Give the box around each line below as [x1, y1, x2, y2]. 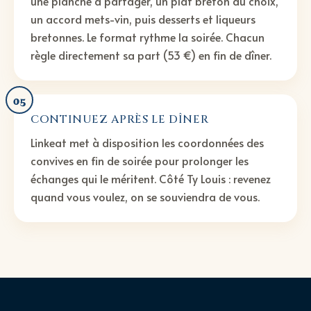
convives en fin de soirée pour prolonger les [31, 153, 249, 169]
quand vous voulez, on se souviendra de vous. [31, 189, 260, 205]
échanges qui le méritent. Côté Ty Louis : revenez [31, 171, 271, 187]
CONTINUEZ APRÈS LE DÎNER [31, 112, 209, 128]
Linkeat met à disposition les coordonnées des [31, 135, 264, 151]
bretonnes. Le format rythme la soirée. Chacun [31, 29, 264, 45]
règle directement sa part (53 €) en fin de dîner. [31, 47, 271, 63]
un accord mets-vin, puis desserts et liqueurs [31, 11, 255, 27]
